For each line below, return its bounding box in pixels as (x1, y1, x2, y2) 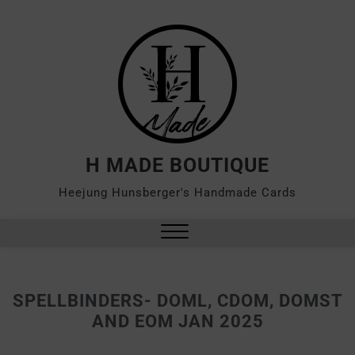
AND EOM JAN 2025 (91, 311, 264, 331)
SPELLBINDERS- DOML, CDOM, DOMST (12, 291, 343, 311)
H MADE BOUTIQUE (86, 154, 269, 177)
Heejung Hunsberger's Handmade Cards (59, 185, 296, 200)
